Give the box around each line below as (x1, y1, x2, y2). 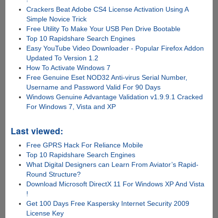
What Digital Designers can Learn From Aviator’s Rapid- (26, 160, 199, 168)
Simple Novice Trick (26, 15, 87, 23)
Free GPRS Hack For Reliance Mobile (26, 141, 144, 149)
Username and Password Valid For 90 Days (26, 83, 161, 91)
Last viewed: (10, 124, 63, 137)
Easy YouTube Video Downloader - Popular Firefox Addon (26, 44, 204, 52)
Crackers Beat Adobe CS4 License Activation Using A (26, 5, 189, 13)
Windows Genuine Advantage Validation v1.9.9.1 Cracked (26, 92, 203, 101)
